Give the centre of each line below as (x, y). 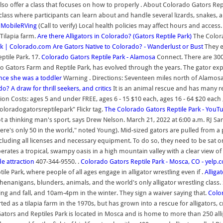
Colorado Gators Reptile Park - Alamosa (98, 57)
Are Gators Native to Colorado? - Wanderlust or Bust (128, 47)
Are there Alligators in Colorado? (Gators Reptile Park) (114, 36)
